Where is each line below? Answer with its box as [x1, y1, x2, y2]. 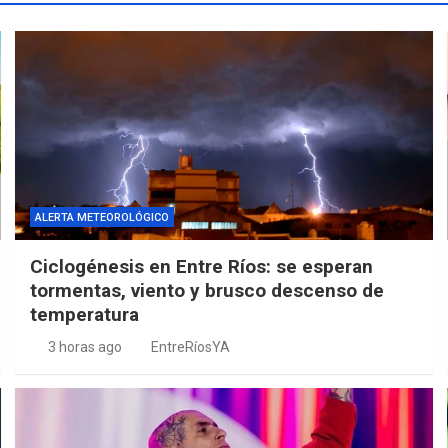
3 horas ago [47, 338, 122, 355]
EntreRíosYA [151, 338, 231, 355]
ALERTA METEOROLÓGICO [35, 210, 170, 224]
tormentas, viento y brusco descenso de [30, 278, 385, 302]
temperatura [30, 302, 140, 326]
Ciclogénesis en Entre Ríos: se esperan [30, 254, 374, 278]
